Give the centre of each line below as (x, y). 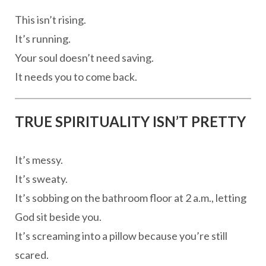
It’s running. (43, 39)
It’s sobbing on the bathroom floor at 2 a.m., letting (131, 198)
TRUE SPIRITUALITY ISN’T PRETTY (130, 121)
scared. (32, 255)
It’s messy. (39, 160)
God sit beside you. (58, 217)
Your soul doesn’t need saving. (84, 58)
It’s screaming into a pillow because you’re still (121, 236)
